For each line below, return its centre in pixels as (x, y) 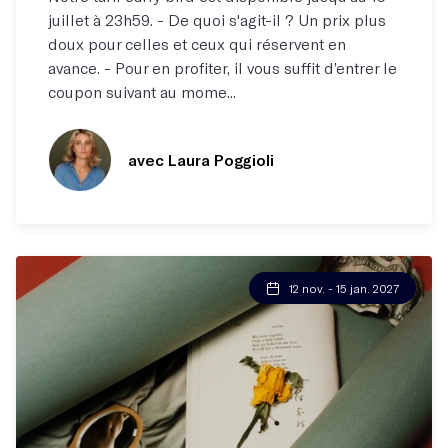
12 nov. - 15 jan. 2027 (344, 288)
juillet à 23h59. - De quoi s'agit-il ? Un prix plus (217, 19)
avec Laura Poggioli (201, 159)
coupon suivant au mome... (142, 91)
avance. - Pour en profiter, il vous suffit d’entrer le (222, 67)
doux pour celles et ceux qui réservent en (197, 43)
